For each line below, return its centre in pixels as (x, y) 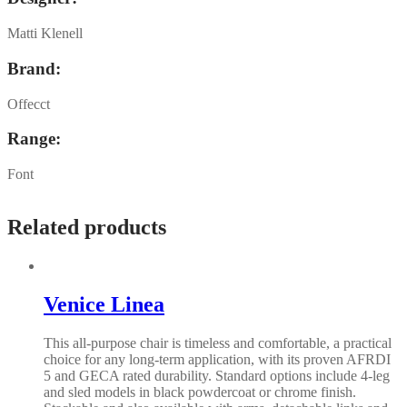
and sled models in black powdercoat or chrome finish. (200, 392)
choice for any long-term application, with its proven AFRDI (217, 359)
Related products (87, 227)
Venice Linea (104, 304)
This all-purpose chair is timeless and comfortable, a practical (218, 342)
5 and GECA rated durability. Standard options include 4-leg (217, 375)
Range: (34, 139)
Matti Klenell (45, 34)
